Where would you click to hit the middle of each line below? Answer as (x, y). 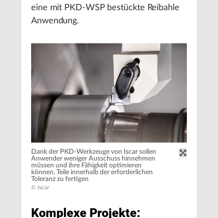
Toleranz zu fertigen (60, 179)
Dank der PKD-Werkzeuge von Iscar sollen (94, 152)
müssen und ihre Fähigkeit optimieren (86, 166)
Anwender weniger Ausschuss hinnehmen (93, 159)
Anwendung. (55, 21)
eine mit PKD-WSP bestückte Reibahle (105, 8)
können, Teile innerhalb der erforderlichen (92, 173)
